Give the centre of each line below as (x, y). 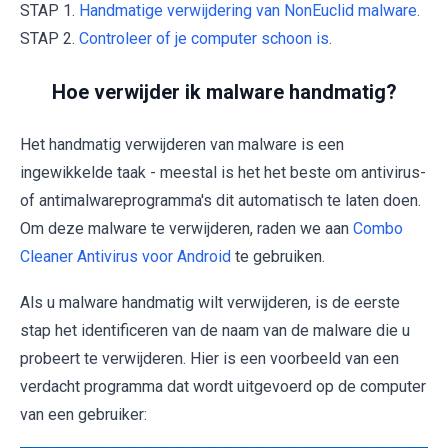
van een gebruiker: (83, 415)
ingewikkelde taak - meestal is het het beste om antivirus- (223, 173)
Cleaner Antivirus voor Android (125, 257)
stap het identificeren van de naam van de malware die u (215, 331)
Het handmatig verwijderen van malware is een (182, 145)
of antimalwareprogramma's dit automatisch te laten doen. (220, 201)
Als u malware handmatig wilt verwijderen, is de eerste (210, 303)
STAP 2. (49, 39)
